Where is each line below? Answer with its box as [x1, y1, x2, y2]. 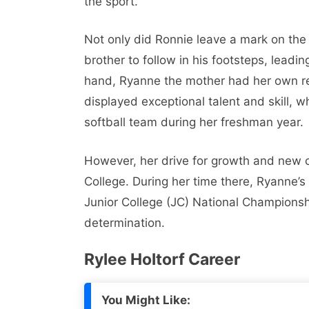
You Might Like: [101, 293, 190, 308]
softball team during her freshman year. [84, 115, 303, 130]
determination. [84, 215, 165, 230]
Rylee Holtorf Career [84, 250, 240, 270]
